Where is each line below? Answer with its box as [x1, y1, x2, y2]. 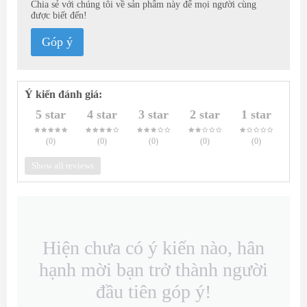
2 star [190, 108, 221, 122]
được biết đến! [31, 10, 87, 21]
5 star [35, 108, 66, 122]
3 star [138, 108, 169, 122]
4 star [86, 108, 117, 122]
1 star [241, 108, 272, 122]
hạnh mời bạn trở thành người [39, 259, 268, 281]
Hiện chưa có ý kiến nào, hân [42, 237, 265, 259]
